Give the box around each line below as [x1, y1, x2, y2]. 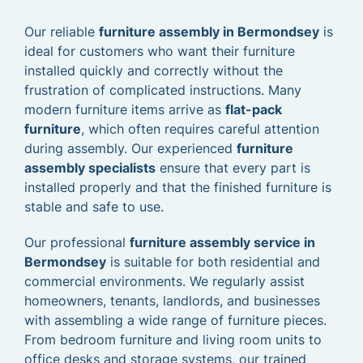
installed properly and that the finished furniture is [24, 179, 331, 195]
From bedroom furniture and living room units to [24, 331, 322, 348]
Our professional [24, 234, 130, 250]
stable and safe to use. [24, 199, 164, 215]
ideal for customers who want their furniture [24, 43, 295, 59]
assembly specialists [24, 160, 156, 176]
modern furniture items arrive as [24, 101, 225, 117]
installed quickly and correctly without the [24, 62, 283, 79]
